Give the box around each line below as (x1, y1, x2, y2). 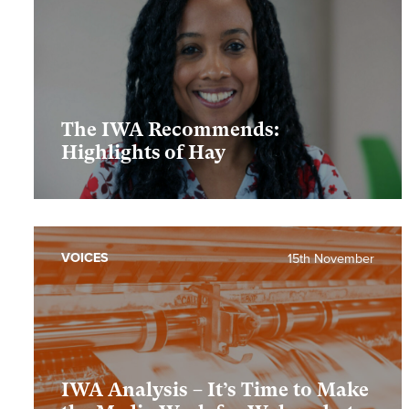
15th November (288, 251, 375, 267)
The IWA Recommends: (61, 119, 279, 142)
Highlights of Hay (61, 142, 225, 164)
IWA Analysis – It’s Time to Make (61, 379, 369, 402)
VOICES (61, 250, 109, 267)
